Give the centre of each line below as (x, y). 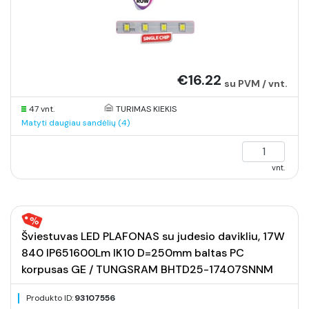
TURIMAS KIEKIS (146, 109)
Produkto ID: (50, 298)
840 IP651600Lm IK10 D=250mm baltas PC (133, 253)
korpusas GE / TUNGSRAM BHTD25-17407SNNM (147, 269)
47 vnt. (42, 109)
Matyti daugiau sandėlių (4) (76, 123)
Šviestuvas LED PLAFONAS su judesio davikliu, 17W (153, 236)
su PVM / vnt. (256, 83)
